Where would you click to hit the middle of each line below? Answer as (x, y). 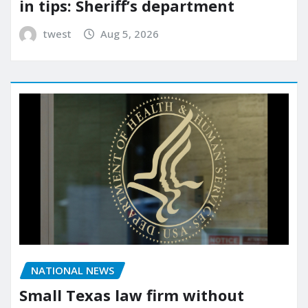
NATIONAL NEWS (73, 270)
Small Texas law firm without (132, 295)
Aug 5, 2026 (130, 33)
